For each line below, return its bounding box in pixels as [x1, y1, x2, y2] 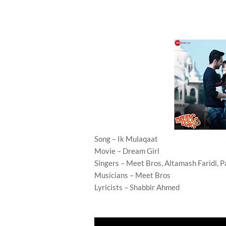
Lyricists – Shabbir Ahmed [94, 183, 180, 192]
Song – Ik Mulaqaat [94, 134, 158, 143]
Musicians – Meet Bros [94, 171, 171, 180]
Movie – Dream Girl [94, 146, 159, 155]
